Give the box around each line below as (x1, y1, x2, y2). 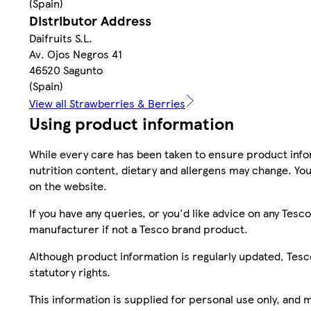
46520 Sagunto (29, 61, 103, 78)
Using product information (29, 110, 234, 135)
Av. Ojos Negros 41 (29, 45, 122, 62)
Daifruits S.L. (29, 29, 92, 46)
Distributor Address (29, 10, 151, 30)
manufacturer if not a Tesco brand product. (29, 220, 248, 237)
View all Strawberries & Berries (29, 94, 185, 111)
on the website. (29, 177, 107, 194)
